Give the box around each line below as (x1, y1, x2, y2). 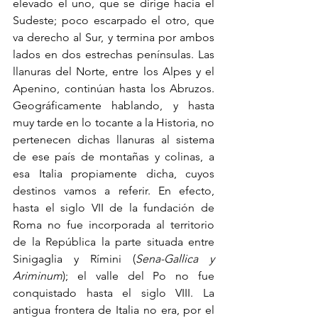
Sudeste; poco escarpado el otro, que (13, 13, 214, 28)
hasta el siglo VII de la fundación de (13, 201, 214, 215)
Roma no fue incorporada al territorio (13, 218, 214, 232)
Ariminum (13, 269, 62, 283)
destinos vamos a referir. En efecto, (13, 184, 214, 198)
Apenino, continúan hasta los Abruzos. (13, 82, 214, 96)
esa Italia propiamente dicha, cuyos (13, 167, 214, 181)
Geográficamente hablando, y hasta (13, 99, 214, 113)
